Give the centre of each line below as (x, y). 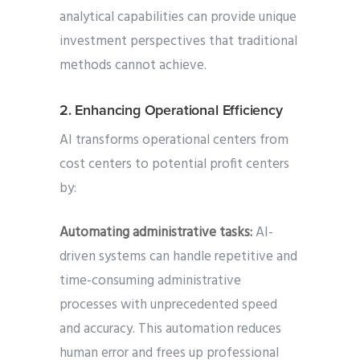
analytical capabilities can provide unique (178, 18)
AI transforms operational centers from (174, 141)
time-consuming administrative (150, 281)
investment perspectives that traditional (178, 42)
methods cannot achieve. (133, 66)
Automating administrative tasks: (156, 233)
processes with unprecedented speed (168, 305)
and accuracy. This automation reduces (170, 329)
